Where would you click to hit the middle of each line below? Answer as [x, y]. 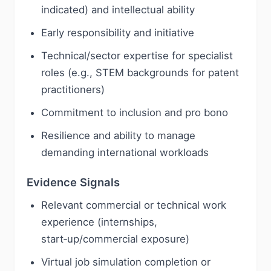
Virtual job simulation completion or [126, 262]
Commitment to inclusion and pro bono [135, 113]
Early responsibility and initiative [118, 33]
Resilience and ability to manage [118, 135]
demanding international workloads [125, 152]
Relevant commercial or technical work [134, 205]
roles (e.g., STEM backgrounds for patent [140, 73]
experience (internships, [99, 222]
